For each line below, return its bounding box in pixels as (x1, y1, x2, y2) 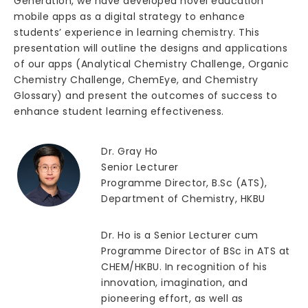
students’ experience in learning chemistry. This (14, 25, 259, 39)
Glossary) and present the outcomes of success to (14, 89, 277, 102)
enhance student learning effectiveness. (14, 104, 224, 118)
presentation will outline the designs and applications (14, 41, 287, 55)
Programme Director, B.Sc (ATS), (101, 176, 267, 190)
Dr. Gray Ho (101, 144, 158, 158)
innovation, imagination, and (101, 276, 247, 289)
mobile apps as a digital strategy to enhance (14, 10, 245, 23)
